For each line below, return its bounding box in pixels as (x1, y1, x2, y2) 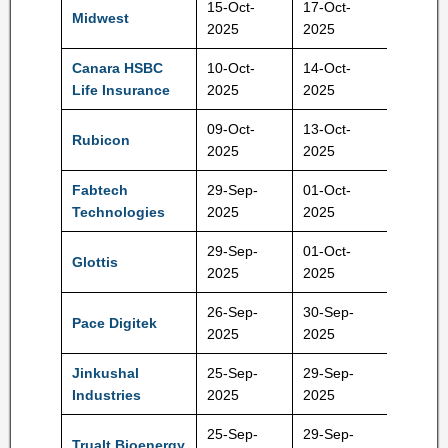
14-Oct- (303, 60, 351, 76)
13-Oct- (303, 121, 351, 137)
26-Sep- (207, 304, 258, 320)
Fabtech (72, 182, 128, 198)
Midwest (72, 10, 129, 26)
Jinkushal (72, 365, 139, 381)
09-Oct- (207, 121, 255, 137)
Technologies (72, 204, 165, 220)
